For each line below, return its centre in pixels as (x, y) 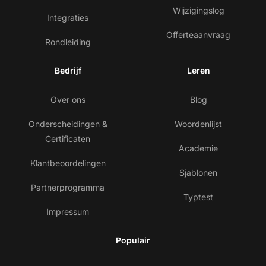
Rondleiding (68, 42)
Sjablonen (198, 173)
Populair (133, 240)
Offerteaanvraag (198, 35)
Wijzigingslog (198, 11)
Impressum (68, 212)
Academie (198, 148)
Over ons (68, 100)
